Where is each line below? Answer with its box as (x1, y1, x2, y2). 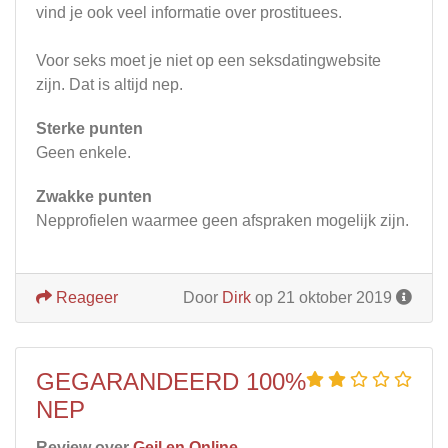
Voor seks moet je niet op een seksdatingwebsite (36, 51, 381, 69)
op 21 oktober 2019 (251, 288, 396, 306)
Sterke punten (36, 119, 143, 137)
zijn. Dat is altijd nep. (36, 75, 183, 93)
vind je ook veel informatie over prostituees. (36, 3, 342, 21)
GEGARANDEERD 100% (36, 367, 306, 395)
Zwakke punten (36, 187, 152, 205)
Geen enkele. (36, 143, 131, 161)
